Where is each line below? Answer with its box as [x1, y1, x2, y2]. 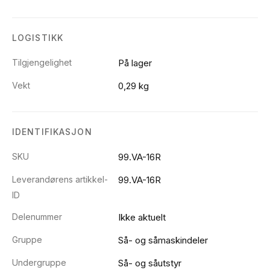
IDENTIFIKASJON [12, 127, 92, 137]
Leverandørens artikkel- [12, 174, 108, 185]
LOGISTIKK [12, 33, 64, 43]
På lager [118, 57, 152, 69]
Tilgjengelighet [12, 57, 72, 68]
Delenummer [12, 212, 62, 222]
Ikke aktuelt [118, 212, 166, 224]
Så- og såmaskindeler [118, 234, 208, 246]
